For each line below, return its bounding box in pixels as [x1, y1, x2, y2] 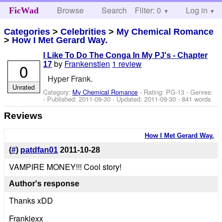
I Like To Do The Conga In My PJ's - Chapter [43, 51, 208, 60]
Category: [43, 87, 73, 97]
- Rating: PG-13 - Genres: [138, 87, 215, 97]
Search [102, 4, 127, 16]
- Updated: [111, 94, 145, 104]
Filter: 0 [135, 4, 161, 16]
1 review [112, 58, 142, 70]
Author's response [8, 179, 79, 188]
